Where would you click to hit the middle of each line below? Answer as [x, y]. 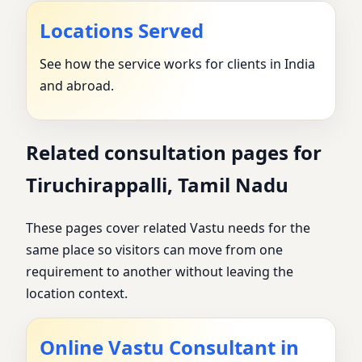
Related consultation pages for [174, 153]
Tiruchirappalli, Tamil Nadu [157, 185]
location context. [77, 294]
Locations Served [122, 31]
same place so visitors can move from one [154, 250]
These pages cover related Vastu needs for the [168, 228]
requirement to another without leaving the [160, 272]
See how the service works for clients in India [177, 64]
